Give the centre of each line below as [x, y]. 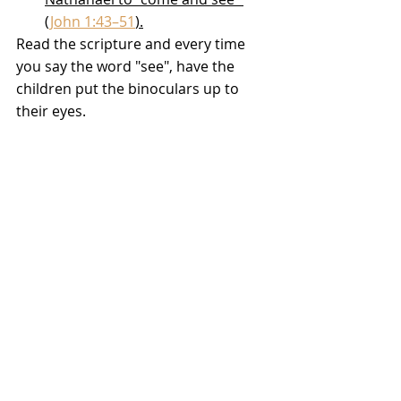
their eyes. [51, 111]
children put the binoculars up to [129, 88]
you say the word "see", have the [127, 66]
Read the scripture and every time [132, 43]
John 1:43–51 [93, 21]
